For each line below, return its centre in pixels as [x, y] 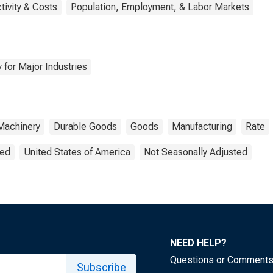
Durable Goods [85, 126]
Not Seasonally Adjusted [196, 152]
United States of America [77, 152]
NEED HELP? [198, 243]
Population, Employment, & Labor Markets [160, 7]
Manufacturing [202, 126]
